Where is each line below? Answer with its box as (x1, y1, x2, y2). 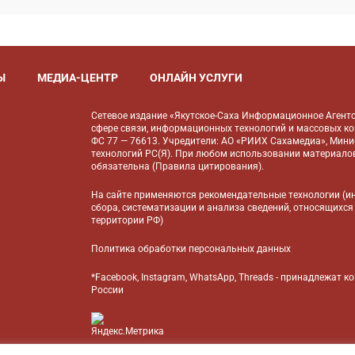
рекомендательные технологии (199, 189, 341, 200)
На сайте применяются (91, 189, 200, 200)
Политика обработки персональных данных (91, 243, 292, 254)
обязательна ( (91, 161, 156, 172)
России (91, 284, 124, 296)
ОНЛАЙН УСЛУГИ (149, 71, 242, 84)
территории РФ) (91, 215, 164, 226)
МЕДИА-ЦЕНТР (36, 71, 118, 84)
